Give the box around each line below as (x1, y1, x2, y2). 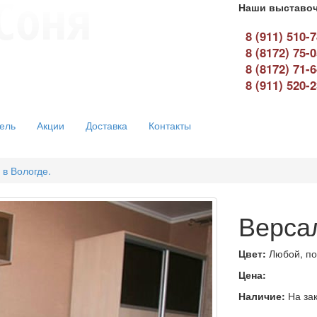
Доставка (86, 118, 127, 132)
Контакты (149, 118, 191, 132)
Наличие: (238, 289, 285, 303)
